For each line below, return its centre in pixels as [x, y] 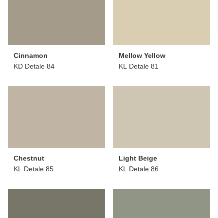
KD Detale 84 [34, 66]
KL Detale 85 [34, 169]
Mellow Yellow [142, 55]
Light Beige [138, 158]
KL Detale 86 [139, 169]
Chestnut [29, 158]
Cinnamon [31, 55]
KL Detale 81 [139, 66]
